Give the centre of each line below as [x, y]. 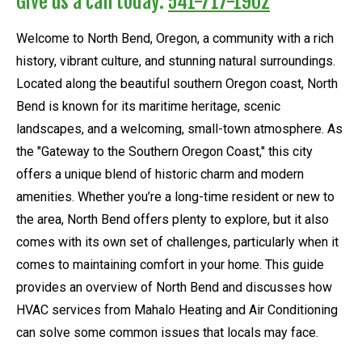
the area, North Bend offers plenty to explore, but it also [173, 219]
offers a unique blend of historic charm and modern [160, 174]
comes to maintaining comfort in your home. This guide [170, 264]
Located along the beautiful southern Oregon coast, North [177, 83]
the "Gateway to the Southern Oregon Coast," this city [164, 151]
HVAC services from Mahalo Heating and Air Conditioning [177, 309]
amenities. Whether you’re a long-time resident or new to [175, 196]
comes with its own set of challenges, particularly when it [177, 242]
